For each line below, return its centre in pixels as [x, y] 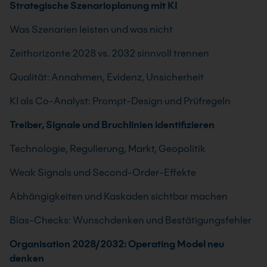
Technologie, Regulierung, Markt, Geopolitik [108, 149]
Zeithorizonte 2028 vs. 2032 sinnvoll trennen [109, 53]
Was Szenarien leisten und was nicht [91, 30]
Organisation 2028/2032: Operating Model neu [117, 244]
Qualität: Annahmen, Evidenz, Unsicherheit [107, 77]
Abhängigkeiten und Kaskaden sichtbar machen [119, 196]
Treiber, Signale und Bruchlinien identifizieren [112, 125]
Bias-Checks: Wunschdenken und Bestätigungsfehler [131, 220]
